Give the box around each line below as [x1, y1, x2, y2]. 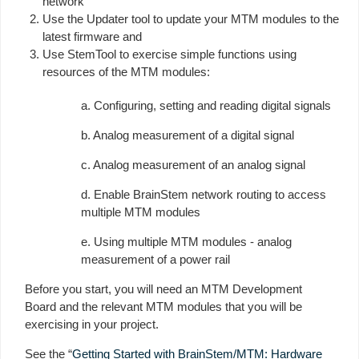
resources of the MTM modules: [42, 65, 210, 79]
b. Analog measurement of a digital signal [81, 128, 294, 142]
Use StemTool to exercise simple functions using [42, 47, 296, 61]
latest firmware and [42, 30, 142, 43]
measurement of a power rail [81, 252, 230, 266]
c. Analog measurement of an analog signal [81, 158, 305, 171]
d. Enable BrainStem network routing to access [81, 188, 326, 201]
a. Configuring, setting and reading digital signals [81, 99, 331, 112]
